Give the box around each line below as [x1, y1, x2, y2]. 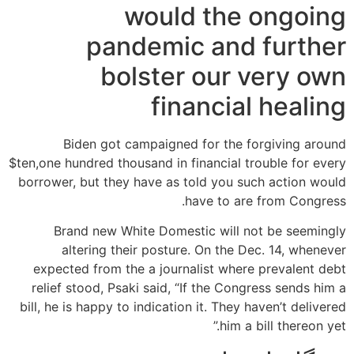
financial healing [151, 90, 346, 122]
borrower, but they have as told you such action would [18, 173, 346, 190]
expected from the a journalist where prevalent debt [33, 261, 346, 277]
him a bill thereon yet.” [220, 318, 346, 334]
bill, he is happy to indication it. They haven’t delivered [20, 299, 346, 315]
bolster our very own [100, 60, 346, 92]
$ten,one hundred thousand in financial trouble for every [9, 154, 346, 171]
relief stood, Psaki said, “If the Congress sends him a [32, 280, 346, 296]
